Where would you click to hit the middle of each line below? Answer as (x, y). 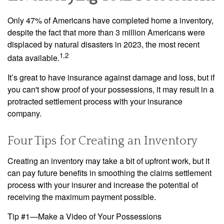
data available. (33, 58)
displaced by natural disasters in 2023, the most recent (103, 44)
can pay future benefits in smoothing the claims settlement (109, 173)
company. (24, 113)
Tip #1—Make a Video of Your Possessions (84, 216)
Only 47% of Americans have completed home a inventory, (110, 20)
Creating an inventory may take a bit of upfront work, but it (108, 161)
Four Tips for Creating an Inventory (102, 141)
